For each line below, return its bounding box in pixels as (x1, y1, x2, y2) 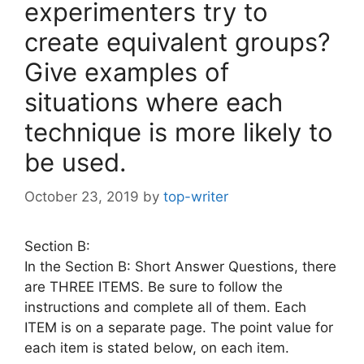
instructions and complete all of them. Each (24, 298, 306, 315)
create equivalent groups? (24, 27, 331, 58)
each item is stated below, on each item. (24, 339, 289, 356)
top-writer (163, 188, 228, 205)
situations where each (24, 87, 283, 118)
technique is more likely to (24, 117, 333, 148)
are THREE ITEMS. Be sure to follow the (24, 278, 283, 295)
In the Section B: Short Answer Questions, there (24, 258, 336, 275)
